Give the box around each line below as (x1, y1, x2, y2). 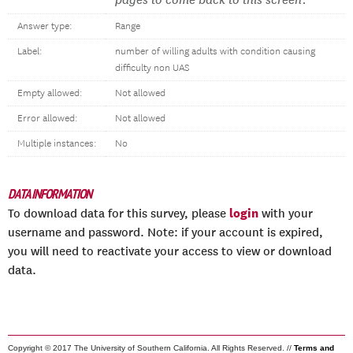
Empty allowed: (17, 87, 82, 99)
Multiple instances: (17, 138, 96, 150)
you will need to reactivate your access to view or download (8, 244, 332, 258)
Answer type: (17, 20, 72, 32)
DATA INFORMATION (8, 185, 91, 203)
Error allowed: (17, 113, 77, 124)
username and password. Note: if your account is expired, (8, 225, 323, 240)
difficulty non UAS (115, 62, 190, 74)
